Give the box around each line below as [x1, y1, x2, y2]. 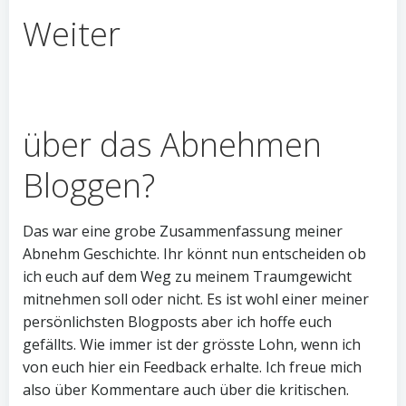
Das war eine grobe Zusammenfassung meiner [23, 221, 343, 241]
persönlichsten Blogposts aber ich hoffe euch [23, 312, 332, 332]
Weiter [23, 12, 121, 56]
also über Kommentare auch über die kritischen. [23, 380, 349, 400]
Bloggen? [23, 163, 155, 208]
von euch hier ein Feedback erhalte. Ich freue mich [23, 357, 362, 377]
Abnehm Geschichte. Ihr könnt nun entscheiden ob [23, 244, 366, 264]
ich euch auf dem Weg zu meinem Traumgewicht [23, 266, 352, 286]
